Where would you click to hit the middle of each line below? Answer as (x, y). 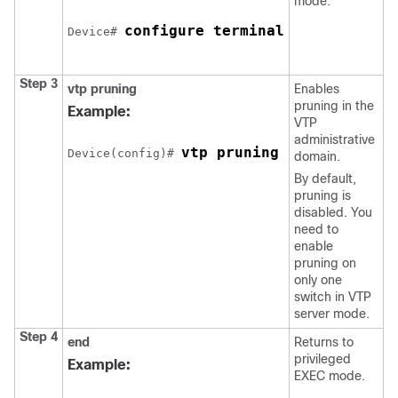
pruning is (322, 195)
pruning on (325, 263)
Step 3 (39, 84)
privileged (322, 359)
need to (316, 229)
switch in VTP (333, 297)
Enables (317, 89)
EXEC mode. (330, 376)
